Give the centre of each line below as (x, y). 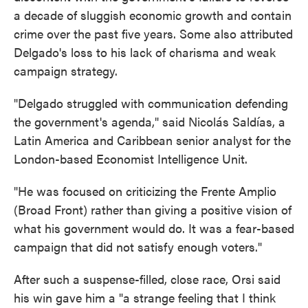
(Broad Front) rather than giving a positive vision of (153, 209)
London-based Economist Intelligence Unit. (131, 158)
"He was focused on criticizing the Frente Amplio (145, 191)
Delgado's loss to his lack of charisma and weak (145, 52)
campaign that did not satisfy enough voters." (138, 246)
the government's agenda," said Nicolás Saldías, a (150, 121)
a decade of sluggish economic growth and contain (153, 15)
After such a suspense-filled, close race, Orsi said (147, 279)
